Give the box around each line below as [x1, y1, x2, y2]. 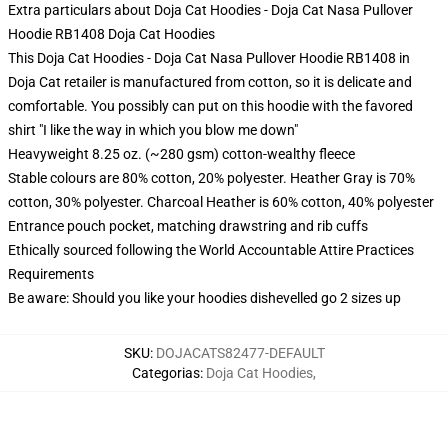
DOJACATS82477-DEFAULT [155, 345, 325, 361]
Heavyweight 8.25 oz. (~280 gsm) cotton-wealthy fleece [8, 146, 355, 162]
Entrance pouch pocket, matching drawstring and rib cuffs [8, 218, 368, 234]
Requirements [8, 266, 94, 282]
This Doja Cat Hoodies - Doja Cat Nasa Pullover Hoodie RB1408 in [8, 50, 410, 66]
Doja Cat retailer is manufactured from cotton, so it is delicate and [8, 74, 412, 90]
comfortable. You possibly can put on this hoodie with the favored [8, 98, 413, 114]
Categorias [132, 365, 200, 381]
